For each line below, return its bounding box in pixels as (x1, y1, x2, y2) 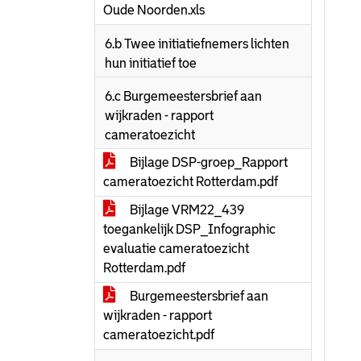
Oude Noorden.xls (103, 3, 205, 17)
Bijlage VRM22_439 (127, 203, 244, 217)
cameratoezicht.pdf (103, 328, 214, 342)
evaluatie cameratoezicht (103, 242, 249, 255)
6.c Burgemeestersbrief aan (105, 89, 262, 103)
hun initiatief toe (105, 56, 197, 70)
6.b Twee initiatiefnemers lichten (105, 37, 289, 51)
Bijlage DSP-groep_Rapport (127, 156, 288, 169)
